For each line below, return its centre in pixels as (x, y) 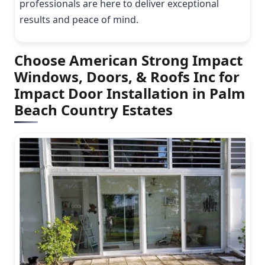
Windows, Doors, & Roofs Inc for (127, 77)
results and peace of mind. (79, 20)
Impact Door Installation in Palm (130, 93)
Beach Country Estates (93, 110)
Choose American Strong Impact (128, 60)
